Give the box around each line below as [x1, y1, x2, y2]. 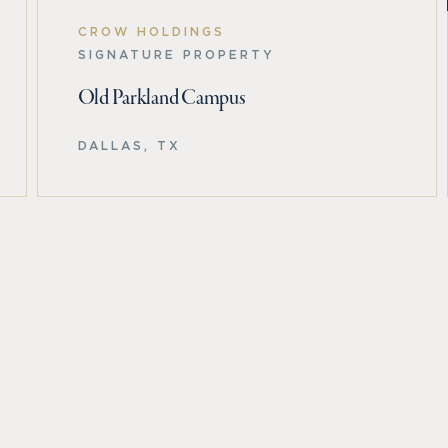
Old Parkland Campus [77, 83, 246, 113]
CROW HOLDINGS [77, 24, 225, 38]
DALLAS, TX [77, 138, 181, 152]
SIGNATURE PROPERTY [77, 47, 275, 61]
